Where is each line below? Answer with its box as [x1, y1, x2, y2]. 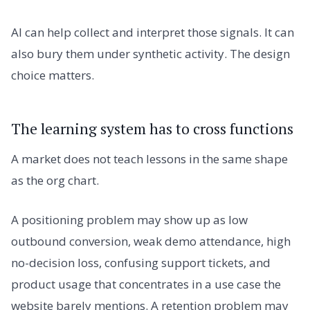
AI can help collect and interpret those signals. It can [11, 24, 294, 41]
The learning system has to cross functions [11, 119, 293, 139]
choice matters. [11, 67, 94, 84]
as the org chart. [11, 172, 99, 188]
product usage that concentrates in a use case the [11, 276, 281, 293]
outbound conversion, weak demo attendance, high [11, 233, 291, 250]
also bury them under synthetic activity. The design [11, 46, 290, 62]
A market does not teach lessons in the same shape [11, 150, 288, 167]
